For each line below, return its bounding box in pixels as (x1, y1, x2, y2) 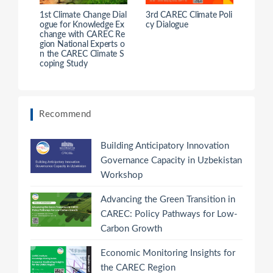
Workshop (101, 170, 143, 180)
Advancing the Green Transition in (101, 194, 235, 204)
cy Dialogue (146, 20, 188, 29)
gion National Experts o (40, 40, 125, 49)
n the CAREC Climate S (40, 49, 124, 58)
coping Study (40, 59, 88, 68)
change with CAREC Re (40, 30, 126, 39)
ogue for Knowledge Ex (40, 20, 124, 29)
